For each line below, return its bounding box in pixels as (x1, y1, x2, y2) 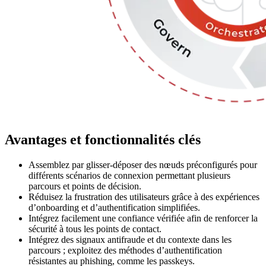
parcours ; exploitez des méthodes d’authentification (28, 245, 222, 255)
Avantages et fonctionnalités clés (5, 131, 201, 147)
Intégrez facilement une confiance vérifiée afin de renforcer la (28, 213, 258, 223)
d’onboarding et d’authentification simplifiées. (28, 202, 200, 213)
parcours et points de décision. (28, 180, 141, 191)
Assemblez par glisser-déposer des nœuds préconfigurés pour (28, 159, 257, 170)
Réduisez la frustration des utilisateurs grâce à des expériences (28, 191, 259, 202)
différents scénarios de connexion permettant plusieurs (28, 170, 230, 180)
